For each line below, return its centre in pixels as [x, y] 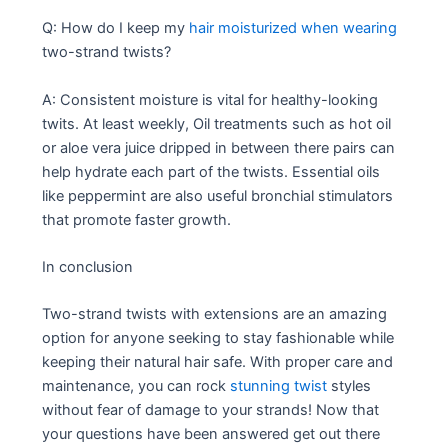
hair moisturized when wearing [293, 28]
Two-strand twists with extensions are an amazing [215, 314]
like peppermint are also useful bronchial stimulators [218, 195]
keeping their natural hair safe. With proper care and [218, 362]
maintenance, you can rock [136, 386]
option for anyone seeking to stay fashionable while [218, 338]
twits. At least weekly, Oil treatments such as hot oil [217, 123]
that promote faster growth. [137, 219]
